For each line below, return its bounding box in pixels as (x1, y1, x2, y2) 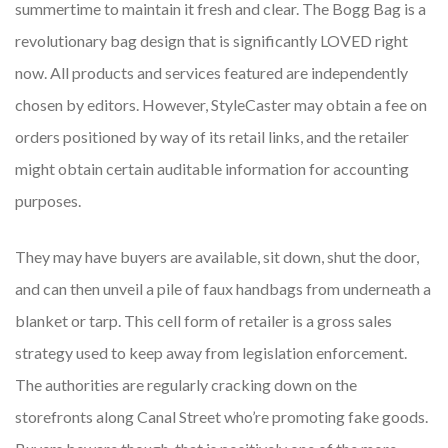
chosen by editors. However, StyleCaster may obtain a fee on (15, 95, 427, 115)
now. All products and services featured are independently (15, 63, 408, 83)
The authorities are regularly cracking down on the (15, 375, 357, 395)
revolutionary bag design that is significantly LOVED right (15, 31, 408, 51)
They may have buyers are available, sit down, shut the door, (15, 247, 419, 267)
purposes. (15, 191, 81, 211)
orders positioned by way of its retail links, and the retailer (15, 127, 409, 147)
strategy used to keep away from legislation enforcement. (15, 343, 407, 363)
